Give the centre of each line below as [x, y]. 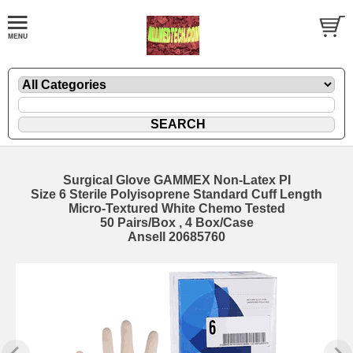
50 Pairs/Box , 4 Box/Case [176, 222]
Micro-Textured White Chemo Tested [176, 208]
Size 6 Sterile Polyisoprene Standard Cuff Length [176, 194]
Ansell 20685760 [176, 236]
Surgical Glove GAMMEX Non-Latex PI [176, 180]
